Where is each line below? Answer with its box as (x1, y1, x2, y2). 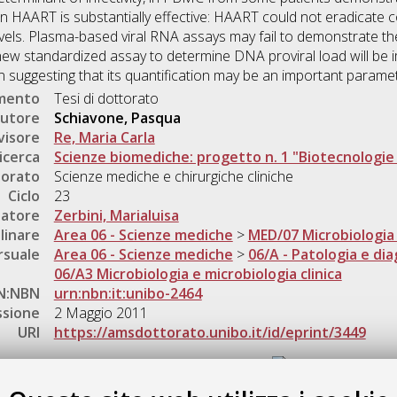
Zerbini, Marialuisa (53, 206, 179, 226)
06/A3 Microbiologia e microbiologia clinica (53, 264, 342, 284)
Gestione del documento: (107, 358, 269, 378)
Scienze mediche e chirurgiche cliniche (53, 167, 293, 187)
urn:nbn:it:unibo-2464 (53, 284, 202, 304)
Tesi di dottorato (53, 89, 159, 109)
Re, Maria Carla (53, 128, 155, 148)
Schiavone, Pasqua (53, 108, 181, 128)
